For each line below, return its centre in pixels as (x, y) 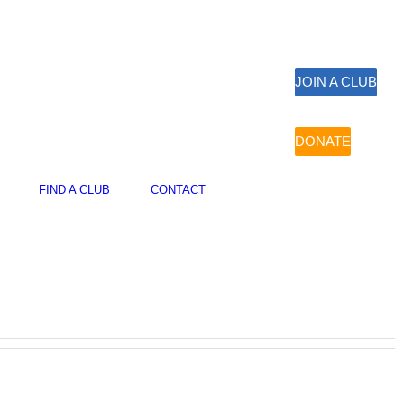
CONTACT (178, 190)
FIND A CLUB (74, 190)
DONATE (323, 141)
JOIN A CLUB (336, 82)
